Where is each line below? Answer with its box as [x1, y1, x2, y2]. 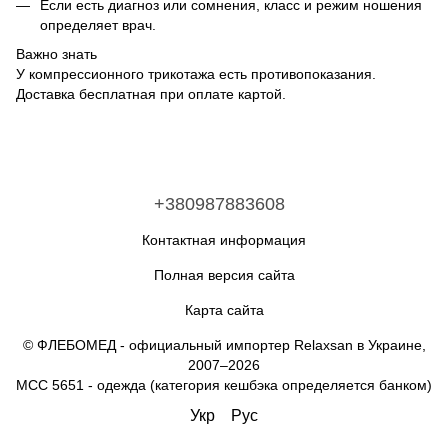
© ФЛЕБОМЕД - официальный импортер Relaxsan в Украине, [22, 337, 426, 353]
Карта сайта [184, 302, 264, 318]
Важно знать [16, 45, 97, 62]
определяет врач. [40, 17, 156, 34]
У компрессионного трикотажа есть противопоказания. [16, 65, 376, 82]
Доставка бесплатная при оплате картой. [16, 85, 286, 102]
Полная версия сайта [153, 267, 295, 283]
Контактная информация [142, 232, 306, 248]
